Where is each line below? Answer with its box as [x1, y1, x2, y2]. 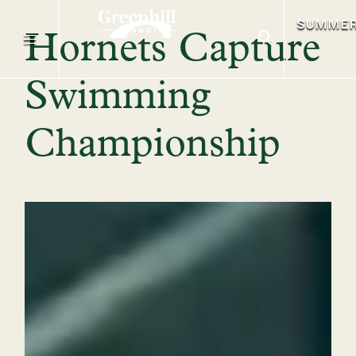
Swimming [25, 77, 211, 118]
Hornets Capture [25, 29, 321, 71]
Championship [25, 125, 281, 166]
